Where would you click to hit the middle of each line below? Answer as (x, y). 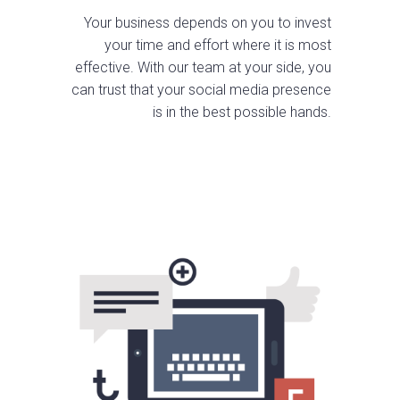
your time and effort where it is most (217, 46)
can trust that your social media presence (201, 90)
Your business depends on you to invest (207, 23)
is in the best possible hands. (242, 112)
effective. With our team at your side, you (203, 68)
